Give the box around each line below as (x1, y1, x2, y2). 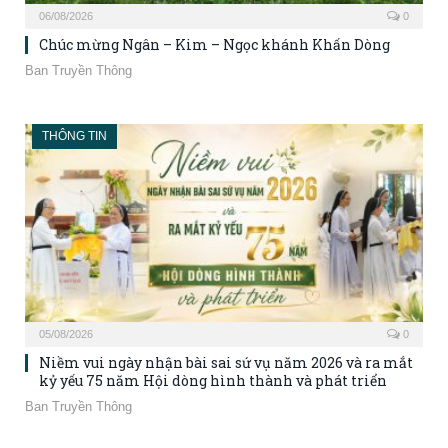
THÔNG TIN (42, 129, 107, 144)
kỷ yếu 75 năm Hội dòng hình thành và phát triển (39, 370, 387, 390)
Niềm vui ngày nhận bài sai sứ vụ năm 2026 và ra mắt (39, 352, 413, 372)
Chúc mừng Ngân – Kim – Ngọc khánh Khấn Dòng (39, 35, 390, 55)
